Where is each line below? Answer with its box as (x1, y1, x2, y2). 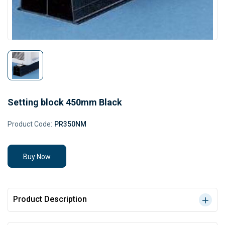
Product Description (13, 194, 87, 204)
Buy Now (23, 153, 51, 161)
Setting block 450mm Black (8, 97, 122, 107)
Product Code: (8, 120, 52, 128)
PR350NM (54, 120, 86, 128)
